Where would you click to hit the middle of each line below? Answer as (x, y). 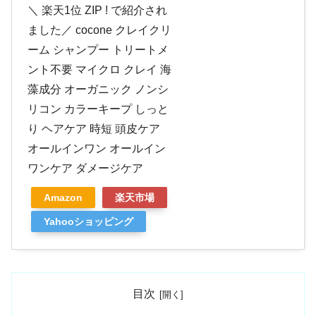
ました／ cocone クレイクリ (99, 30)
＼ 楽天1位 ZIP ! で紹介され (97, 11)
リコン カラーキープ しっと (98, 109)
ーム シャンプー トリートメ (98, 50)
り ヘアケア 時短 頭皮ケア (94, 129)
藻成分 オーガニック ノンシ (98, 90)
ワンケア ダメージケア (85, 169)
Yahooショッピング (89, 222)
